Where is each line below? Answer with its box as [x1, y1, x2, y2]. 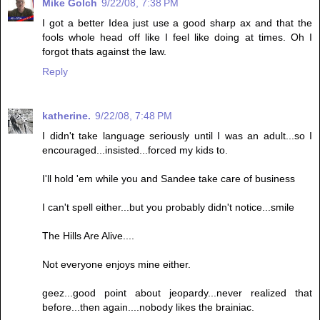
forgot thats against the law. [42, 45, 166, 57]
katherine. [42, 109, 91, 121]
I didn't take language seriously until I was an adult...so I [42, 129, 312, 141]
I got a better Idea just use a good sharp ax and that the [42, 16, 312, 29]
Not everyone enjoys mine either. [42, 258, 191, 270]
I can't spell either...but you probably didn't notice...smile [42, 201, 294, 213]
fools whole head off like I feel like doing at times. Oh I [42, 31, 312, 43]
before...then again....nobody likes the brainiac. [42, 301, 254, 313]
